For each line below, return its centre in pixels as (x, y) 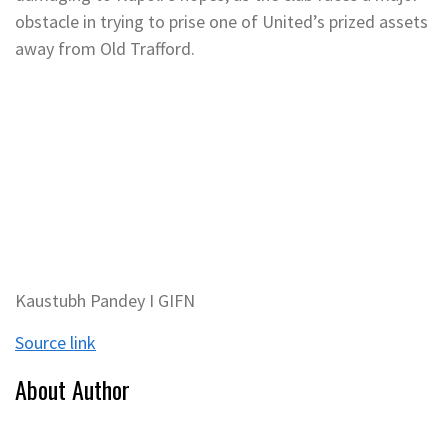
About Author (72, 389)
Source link (55, 342)
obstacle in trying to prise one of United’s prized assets (221, 21)
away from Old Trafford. (105, 48)
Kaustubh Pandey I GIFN (105, 300)
